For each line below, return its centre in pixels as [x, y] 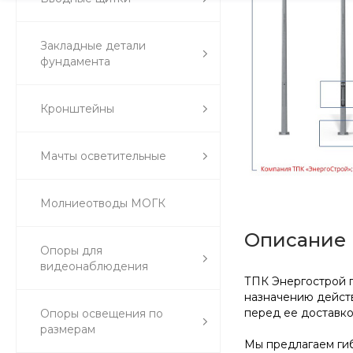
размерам [68, 329]
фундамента [75, 61]
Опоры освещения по [102, 314]
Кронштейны [77, 109]
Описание [295, 240]
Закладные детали [93, 46]
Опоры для [71, 251]
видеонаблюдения [94, 266]
